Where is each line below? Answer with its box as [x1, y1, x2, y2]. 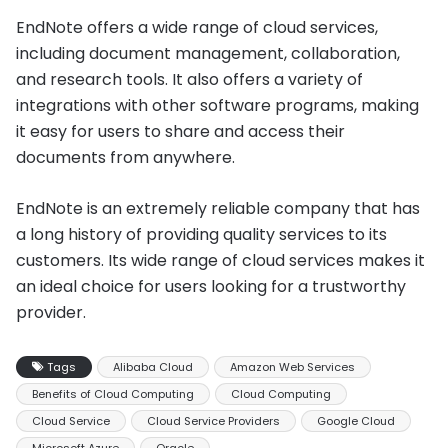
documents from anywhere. [16, 145, 235, 169]
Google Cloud [317, 412, 395, 429]
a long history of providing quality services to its [16, 222, 387, 246]
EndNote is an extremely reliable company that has [16, 196, 420, 220]
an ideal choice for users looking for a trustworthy [16, 274, 406, 298]
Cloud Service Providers [147, 412, 280, 429]
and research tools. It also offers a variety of [16, 67, 363, 91]
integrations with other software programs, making [16, 93, 419, 117]
